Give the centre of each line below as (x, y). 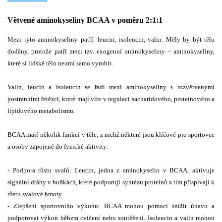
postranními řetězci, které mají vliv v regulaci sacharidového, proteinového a (111, 99)
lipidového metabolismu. (41, 111)
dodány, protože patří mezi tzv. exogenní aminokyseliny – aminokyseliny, (111, 51)
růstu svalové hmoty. (35, 194)
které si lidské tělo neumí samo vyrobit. (60, 63)
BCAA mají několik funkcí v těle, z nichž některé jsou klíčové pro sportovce (111, 134)
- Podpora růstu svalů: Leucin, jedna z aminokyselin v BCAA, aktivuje (111, 170)
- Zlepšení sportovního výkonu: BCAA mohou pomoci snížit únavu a (111, 206)
